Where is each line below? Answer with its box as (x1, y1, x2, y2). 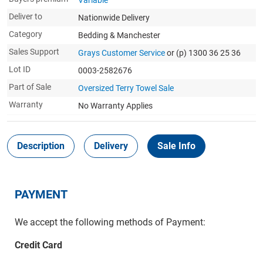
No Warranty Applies (78, 101, 153, 110)
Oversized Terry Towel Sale (78, 83, 174, 93)
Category (9, 29, 42, 39)
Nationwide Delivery (78, 13, 150, 22)
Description (17, 140, 65, 151)
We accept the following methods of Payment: (14, 217, 205, 228)
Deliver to (9, 12, 42, 21)
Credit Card (14, 240, 62, 251)
